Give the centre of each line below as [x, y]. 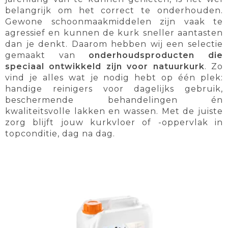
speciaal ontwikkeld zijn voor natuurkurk [105, 67]
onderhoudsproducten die [156, 55]
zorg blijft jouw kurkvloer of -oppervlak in [114, 123]
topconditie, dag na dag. [60, 134]
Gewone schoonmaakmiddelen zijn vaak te [114, 22]
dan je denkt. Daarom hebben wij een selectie [114, 44]
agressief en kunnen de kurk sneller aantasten [114, 33]
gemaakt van [47, 55]
